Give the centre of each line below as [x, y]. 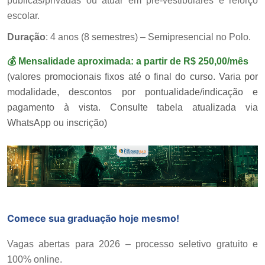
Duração [26, 37]
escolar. [23, 16]
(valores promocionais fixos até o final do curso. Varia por [132, 77]
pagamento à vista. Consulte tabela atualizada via [132, 108]
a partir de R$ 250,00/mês [191, 62]
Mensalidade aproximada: [76, 62]
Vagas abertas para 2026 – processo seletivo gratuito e [132, 244]
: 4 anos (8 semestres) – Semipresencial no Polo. [148, 37]
